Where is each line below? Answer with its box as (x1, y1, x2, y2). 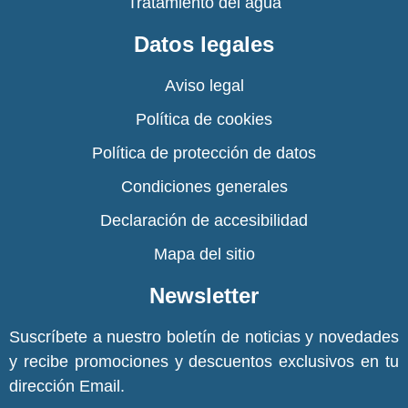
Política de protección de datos (92, 144, 316, 162)
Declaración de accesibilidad (100, 211, 308, 229)
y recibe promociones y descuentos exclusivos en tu (9, 352, 399, 371)
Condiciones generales (120, 178, 288, 196)
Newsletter (149, 283, 259, 308)
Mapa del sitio (153, 245, 255, 263)
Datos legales (134, 32, 274, 56)
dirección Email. (9, 377, 125, 395)
